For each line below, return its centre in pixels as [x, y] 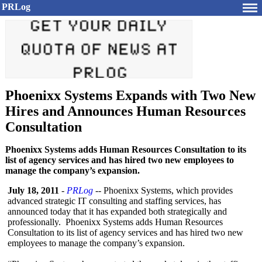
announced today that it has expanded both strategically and [117, 211]
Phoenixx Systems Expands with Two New [130, 95]
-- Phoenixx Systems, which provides [163, 190]
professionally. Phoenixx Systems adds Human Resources [115, 222]
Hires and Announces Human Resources [125, 111]
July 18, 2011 [33, 190]
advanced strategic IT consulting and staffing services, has [114, 201]
